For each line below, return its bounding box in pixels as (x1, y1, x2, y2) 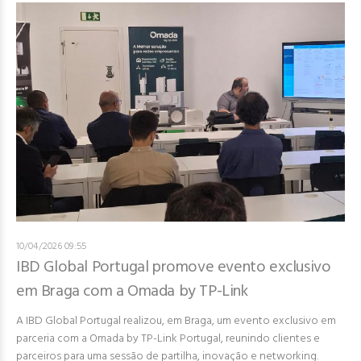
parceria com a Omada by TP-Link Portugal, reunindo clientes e (16, 330, 320, 349)
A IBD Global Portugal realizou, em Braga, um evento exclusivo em (16, 312, 336, 331)
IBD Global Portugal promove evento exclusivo (16, 255, 331, 281)
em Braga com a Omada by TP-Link (16, 279, 248, 305)
